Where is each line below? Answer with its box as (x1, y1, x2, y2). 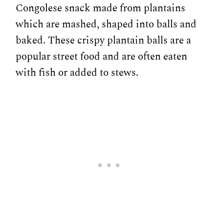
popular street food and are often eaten (16, 49, 187, 65)
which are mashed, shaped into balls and (16, 17, 197, 33)
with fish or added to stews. (16, 65, 138, 81)
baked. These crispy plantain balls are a (16, 33, 191, 49)
